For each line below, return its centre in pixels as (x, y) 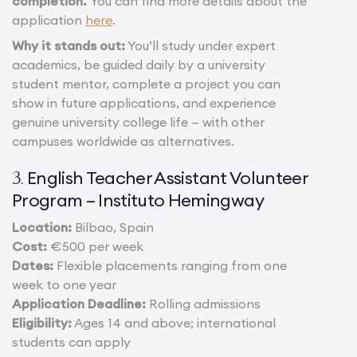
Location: (42, 228)
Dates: (33, 266)
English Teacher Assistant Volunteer (167, 178)
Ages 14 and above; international (174, 323)
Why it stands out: (69, 46)
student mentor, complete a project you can (146, 84)
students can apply (71, 342)
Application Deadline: (79, 304)
